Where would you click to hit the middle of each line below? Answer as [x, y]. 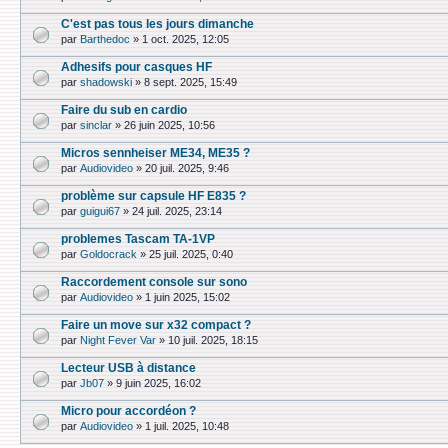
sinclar [96, 125]
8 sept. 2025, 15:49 [190, 82]
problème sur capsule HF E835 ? [153, 195]
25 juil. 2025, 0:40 [191, 254]
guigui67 [100, 211]
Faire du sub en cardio [124, 109]
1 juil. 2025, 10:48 [187, 426]
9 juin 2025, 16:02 [158, 383]
